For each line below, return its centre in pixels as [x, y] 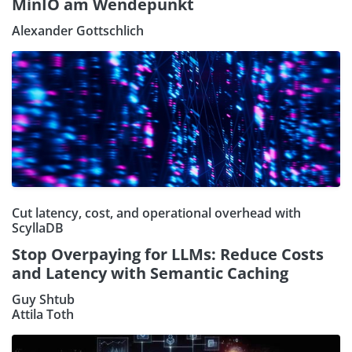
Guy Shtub [43, 300]
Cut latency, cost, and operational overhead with [156, 213]
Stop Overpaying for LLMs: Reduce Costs [168, 255]
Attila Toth [43, 315]
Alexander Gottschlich [78, 31]
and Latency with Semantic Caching [150, 273]
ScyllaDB [38, 228]
